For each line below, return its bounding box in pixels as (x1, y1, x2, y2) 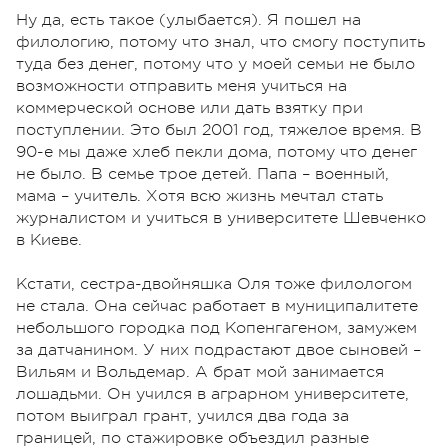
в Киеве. (16, 231, 82, 250)
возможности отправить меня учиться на (16, 77, 347, 96)
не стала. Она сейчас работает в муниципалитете (16, 297, 418, 316)
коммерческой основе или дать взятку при (16, 99, 363, 118)
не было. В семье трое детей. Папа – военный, (16, 165, 389, 184)
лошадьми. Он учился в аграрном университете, (16, 385, 409, 404)
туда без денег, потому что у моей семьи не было (16, 55, 415, 74)
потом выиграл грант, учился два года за (16, 407, 349, 426)
